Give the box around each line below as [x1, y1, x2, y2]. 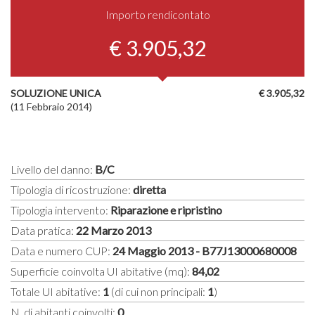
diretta [133, 182, 166, 196]
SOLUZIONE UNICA [11, 86, 101, 99]
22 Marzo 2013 [76, 223, 151, 237]
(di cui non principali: [109, 284, 207, 298]
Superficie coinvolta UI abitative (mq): [11, 264, 192, 278]
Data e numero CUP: [11, 243, 112, 257]
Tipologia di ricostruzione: [11, 182, 133, 196]
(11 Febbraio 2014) [11, 100, 92, 112]
